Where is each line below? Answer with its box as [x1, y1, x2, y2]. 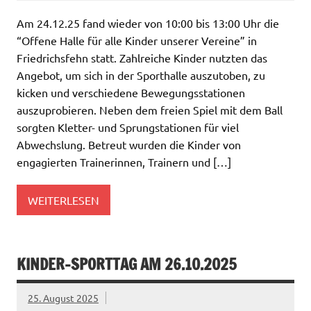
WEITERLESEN [28, 192, 99, 207]
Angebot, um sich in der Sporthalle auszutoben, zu [17, 68, 265, 83]
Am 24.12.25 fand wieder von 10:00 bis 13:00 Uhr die [17, 16, 279, 31]
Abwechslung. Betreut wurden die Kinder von [17, 137, 241, 152]
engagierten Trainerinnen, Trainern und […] [17, 155, 231, 169]
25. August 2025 [28, 292, 99, 304]
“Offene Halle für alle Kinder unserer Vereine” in [17, 33, 257, 48]
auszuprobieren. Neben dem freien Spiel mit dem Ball [17, 103, 283, 117]
